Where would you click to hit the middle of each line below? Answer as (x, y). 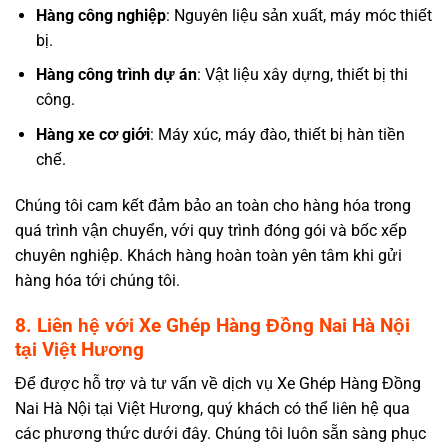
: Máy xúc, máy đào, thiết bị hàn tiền (277, 135)
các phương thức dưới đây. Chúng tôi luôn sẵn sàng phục (220, 434)
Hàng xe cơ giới (92, 135)
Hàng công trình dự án (116, 75)
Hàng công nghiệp (100, 15)
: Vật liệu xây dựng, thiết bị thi (302, 75)
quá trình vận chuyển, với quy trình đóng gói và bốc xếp (211, 230)
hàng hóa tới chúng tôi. (97, 280)
